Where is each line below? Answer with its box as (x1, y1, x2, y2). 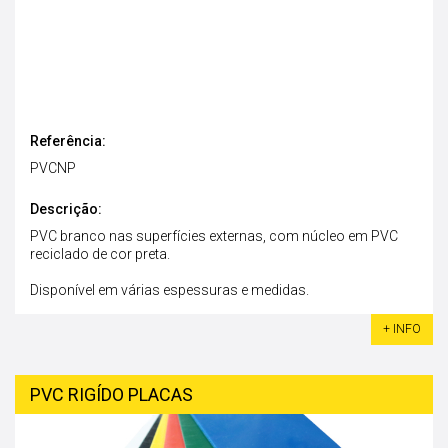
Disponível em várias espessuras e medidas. (30, 282, 309, 298)
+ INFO (383, 322, 421, 336)
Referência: (30, 133, 106, 149)
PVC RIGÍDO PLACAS (30, 384, 193, 405)
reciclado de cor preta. (30, 246, 170, 262)
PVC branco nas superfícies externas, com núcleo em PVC (30, 228, 398, 244)
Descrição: (30, 201, 102, 217)
